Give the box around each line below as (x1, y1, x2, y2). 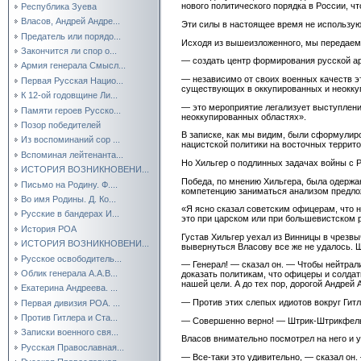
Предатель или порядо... (21, 31, 121, 41)
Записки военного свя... (21, 327, 118, 338)
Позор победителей (21, 120, 101, 130)
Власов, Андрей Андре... (21, 16, 120, 27)
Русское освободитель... (21, 253, 122, 263)
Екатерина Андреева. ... (21, 283, 118, 293)
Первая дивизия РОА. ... (21, 297, 120, 308)
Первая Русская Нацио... (21, 75, 123, 85)
